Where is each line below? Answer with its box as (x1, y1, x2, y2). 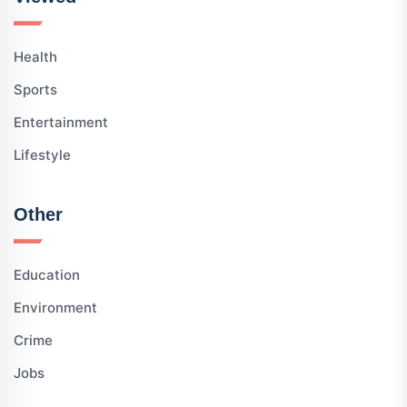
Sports (14, 81, 57, 99)
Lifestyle (14, 146, 71, 164)
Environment (14, 299, 97, 317)
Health (14, 48, 57, 66)
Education (14, 266, 80, 284)
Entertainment (14, 114, 108, 132)
